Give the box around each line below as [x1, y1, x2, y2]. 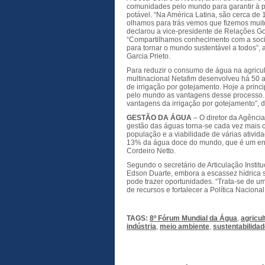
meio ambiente [160, 222, 209, 231]
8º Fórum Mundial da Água [150, 214, 237, 222]
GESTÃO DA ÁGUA [127, 114, 192, 122]
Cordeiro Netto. [127, 147, 176, 155]
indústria [127, 222, 156, 231]
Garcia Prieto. [127, 52, 170, 60]
